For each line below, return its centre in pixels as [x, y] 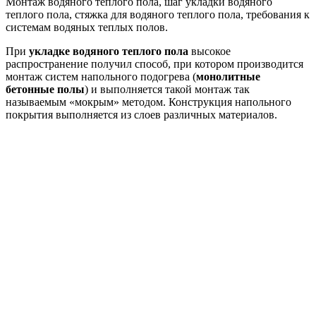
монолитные [228, 76]
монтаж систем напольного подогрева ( [101, 76]
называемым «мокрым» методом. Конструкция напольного [148, 102]
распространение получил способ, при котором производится [154, 63]
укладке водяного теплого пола [109, 51]
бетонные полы [45, 89]
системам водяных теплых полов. [87, 27]
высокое [209, 51]
